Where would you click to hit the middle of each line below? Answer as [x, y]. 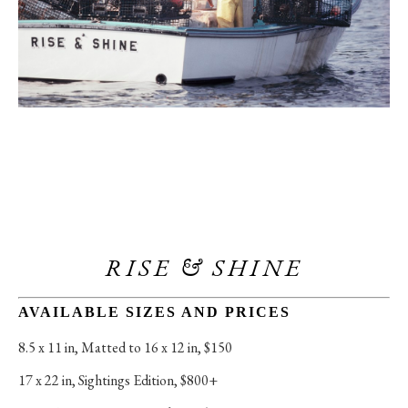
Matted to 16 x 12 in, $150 [157, 347]
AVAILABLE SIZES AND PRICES [154, 311]
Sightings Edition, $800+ [148, 380]
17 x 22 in [45, 380]
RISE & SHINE [204, 267]
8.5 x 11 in [46, 347]
